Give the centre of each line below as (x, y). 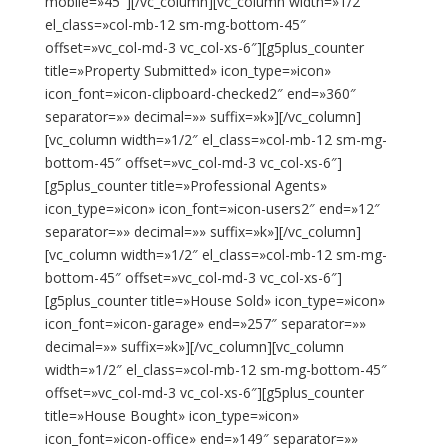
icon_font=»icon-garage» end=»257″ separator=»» (205, 323)
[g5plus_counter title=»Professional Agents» (185, 185)
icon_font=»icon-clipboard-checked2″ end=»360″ (200, 93)
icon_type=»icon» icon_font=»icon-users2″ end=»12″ (212, 208)
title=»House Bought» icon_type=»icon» (171, 415)
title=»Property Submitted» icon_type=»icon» (187, 70)
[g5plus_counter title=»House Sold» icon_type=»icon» (214, 300)
